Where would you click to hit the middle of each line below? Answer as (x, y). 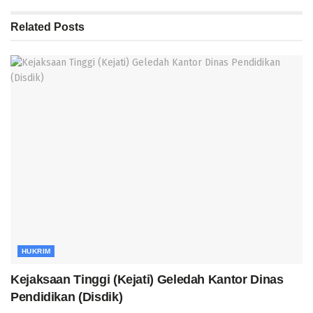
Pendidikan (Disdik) (67, 297)
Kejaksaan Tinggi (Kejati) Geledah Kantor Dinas (147, 280)
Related (31, 27)
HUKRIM (36, 252)
